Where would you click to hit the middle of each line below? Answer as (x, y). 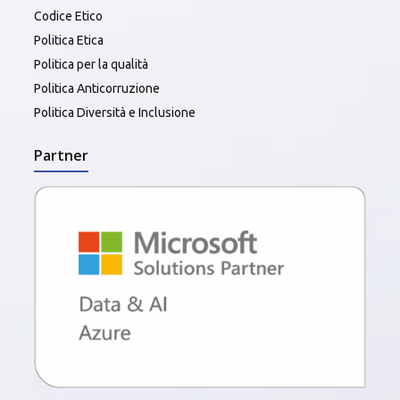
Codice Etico (68, 17)
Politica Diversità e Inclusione (115, 113)
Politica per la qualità (91, 65)
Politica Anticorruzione (97, 89)
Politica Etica (69, 41)
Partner (61, 156)
